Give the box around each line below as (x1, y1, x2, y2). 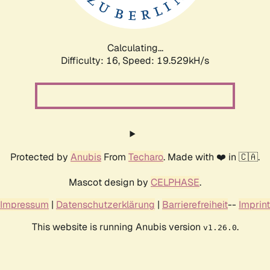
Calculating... (107, 41, 163, 54)
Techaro (128, 150, 163, 163)
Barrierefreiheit (162, 198, 228, 211)
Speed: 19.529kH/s (122, 54, 209, 67)
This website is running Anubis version (31, 220, 203, 233)
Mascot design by (69, 175, 151, 189)
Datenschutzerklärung (56, 198, 155, 211)
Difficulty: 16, (61, 54, 122, 67)
